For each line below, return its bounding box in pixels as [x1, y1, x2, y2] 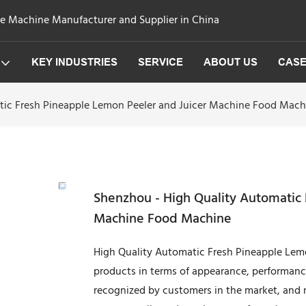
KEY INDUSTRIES [31, 56, 117, 68]
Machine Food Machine [94, 208, 232, 230]
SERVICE [137, 56, 183, 68]
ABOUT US [203, 56, 258, 68]
